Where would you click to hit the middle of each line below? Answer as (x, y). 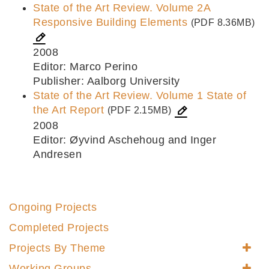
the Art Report (68, 110)
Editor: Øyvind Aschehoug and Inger (125, 140)
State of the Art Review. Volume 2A (122, 8)
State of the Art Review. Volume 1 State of (140, 96)
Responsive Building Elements (110, 23)
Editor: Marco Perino (85, 67)
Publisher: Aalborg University (107, 81)
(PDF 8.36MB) (223, 23)
